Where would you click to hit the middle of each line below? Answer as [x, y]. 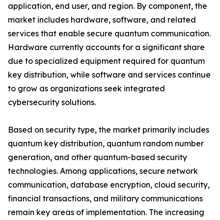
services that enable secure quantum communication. [109, 34]
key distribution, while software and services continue [109, 75]
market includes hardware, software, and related [102, 20]
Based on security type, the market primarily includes [109, 130]
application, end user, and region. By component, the [108, 6]
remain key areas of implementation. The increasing [106, 212]
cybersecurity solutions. [52, 102]
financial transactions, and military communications [105, 199]
